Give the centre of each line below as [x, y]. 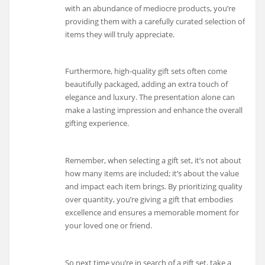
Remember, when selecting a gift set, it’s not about [153, 160]
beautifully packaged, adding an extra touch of [147, 84]
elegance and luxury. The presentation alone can [150, 97]
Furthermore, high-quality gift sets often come [146, 71]
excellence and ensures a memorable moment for [152, 212]
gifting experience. [97, 123]
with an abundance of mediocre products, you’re [151, 8]
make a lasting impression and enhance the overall [154, 110]
